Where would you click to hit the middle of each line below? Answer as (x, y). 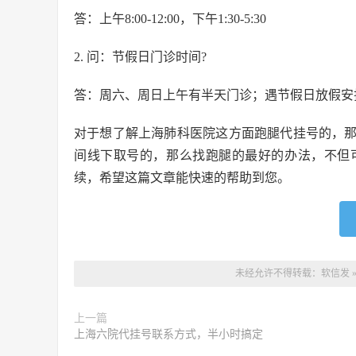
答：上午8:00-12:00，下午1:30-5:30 (170, 19)
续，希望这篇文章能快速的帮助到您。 (182, 178)
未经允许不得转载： (278, 273)
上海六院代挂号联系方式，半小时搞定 (168, 334)
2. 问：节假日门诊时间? (140, 57)
